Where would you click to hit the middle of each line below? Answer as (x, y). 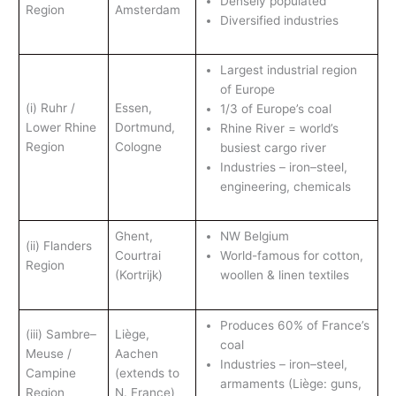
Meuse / (48, 353)
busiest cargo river (274, 147)
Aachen (136, 353)
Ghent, (133, 236)
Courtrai (137, 255)
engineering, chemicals (285, 186)
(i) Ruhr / (50, 107)
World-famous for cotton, (291, 255)
